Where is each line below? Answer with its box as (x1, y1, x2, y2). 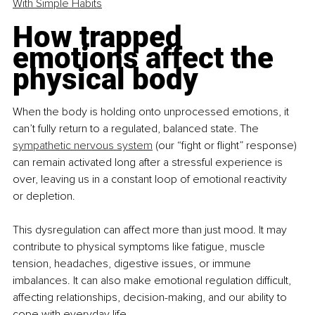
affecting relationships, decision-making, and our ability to (13, 290, 290, 305)
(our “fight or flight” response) (153, 139, 300, 153)
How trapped (13, 20, 189, 55)
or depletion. (13, 189, 75, 204)
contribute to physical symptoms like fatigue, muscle (13, 240, 268, 255)
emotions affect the (13, 41, 281, 76)
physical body (13, 62, 198, 97)
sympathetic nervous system (13, 139, 153, 153)
